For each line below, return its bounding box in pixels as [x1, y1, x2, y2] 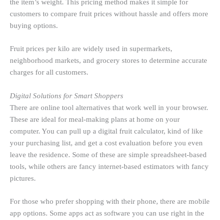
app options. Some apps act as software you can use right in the [10, 209, 204, 218]
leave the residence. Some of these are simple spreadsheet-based [10, 150, 207, 159]
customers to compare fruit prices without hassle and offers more [10, 10, 208, 18]
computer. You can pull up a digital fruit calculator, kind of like [10, 127, 203, 135]
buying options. [10, 22, 58, 30]
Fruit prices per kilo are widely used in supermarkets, [10, 45, 172, 53]
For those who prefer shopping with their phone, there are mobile [10, 197, 210, 206]
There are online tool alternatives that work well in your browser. [10, 103, 208, 111]
